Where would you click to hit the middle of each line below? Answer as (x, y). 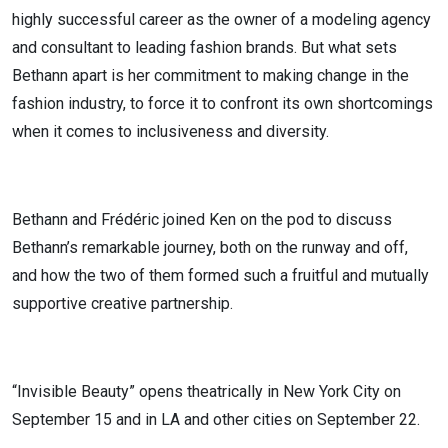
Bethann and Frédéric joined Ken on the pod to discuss (202, 219)
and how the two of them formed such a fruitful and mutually (220, 275)
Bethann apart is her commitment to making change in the (210, 75)
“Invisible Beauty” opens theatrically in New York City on (206, 391)
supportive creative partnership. (122, 303)
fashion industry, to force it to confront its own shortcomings (222, 103)
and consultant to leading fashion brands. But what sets (204, 47)
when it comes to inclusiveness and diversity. (170, 131)
